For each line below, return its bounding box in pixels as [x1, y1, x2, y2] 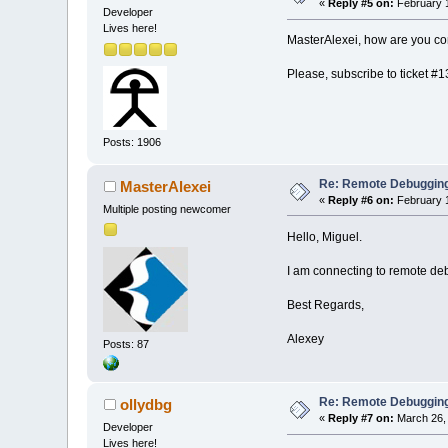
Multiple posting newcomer [103, 202, 232, 215]
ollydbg [119, 396, 172, 414]
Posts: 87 [103, 337, 150, 350]
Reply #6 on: [328, 194, 395, 207]
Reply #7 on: [328, 412, 395, 425]
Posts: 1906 [103, 135, 162, 148]
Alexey [286, 331, 324, 346]
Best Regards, [286, 297, 364, 312]
